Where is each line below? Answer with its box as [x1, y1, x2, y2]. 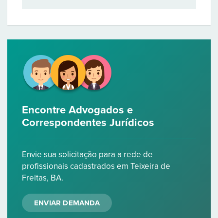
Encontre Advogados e [22, 104, 133, 116]
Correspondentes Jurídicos [22, 116, 154, 129]
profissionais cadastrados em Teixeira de [22, 161, 170, 171]
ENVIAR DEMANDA [34, 199, 100, 207]
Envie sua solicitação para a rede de [22, 149, 153, 160]
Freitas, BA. [22, 173, 63, 183]
